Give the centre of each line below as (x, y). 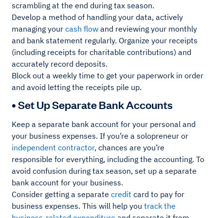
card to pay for (158, 194)
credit (121, 194)
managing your (38, 29)
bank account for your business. (67, 183)
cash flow (82, 29)
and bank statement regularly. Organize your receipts (105, 41)
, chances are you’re (129, 148)
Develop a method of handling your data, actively (97, 17)
